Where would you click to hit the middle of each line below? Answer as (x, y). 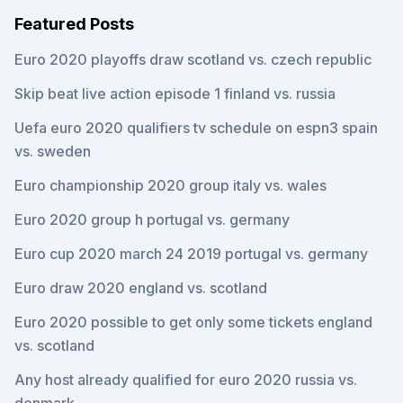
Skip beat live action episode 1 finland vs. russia (175, 94)
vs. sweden (53, 151)
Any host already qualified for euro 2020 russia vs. (186, 380)
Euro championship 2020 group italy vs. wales (170, 185)
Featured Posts (74, 24)
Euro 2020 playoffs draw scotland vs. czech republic (193, 59)
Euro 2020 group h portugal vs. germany (152, 219)
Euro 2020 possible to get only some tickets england (193, 322)
